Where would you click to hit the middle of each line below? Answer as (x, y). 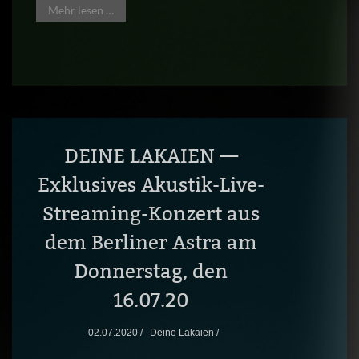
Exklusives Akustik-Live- (151, 185)
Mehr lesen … (81, 10)
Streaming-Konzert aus (151, 214)
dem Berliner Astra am (151, 242)
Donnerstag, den (151, 271)
